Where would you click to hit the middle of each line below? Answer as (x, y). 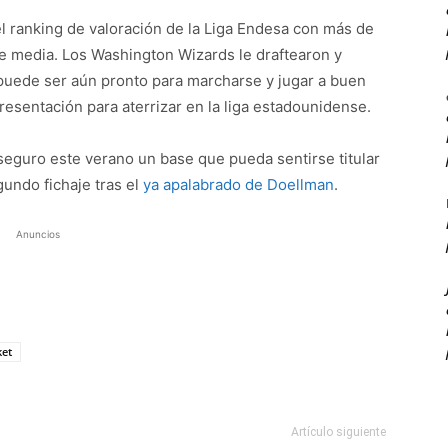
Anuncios (38, 234)
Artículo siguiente (338, 432)
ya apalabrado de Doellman (238, 184)
